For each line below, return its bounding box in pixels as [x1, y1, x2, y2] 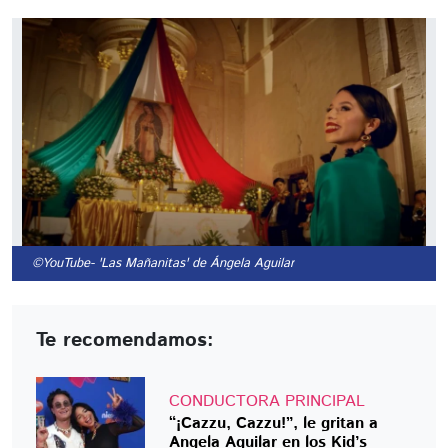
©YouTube [28, 254, 90, 274]
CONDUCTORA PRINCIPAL [169, 389, 366, 413]
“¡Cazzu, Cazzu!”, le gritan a [169, 411, 379, 435]
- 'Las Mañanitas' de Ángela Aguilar [90, 254, 295, 274]
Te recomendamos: [36, 326, 214, 356]
